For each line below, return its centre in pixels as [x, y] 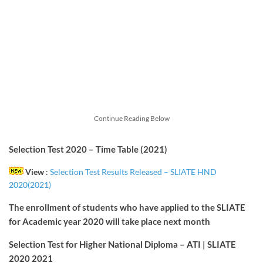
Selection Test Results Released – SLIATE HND [133, 172]
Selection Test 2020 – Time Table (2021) [88, 149]
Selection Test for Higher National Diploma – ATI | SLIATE [122, 245]
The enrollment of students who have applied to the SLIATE [127, 207]
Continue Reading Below [131, 119]
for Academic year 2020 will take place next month [109, 221]
